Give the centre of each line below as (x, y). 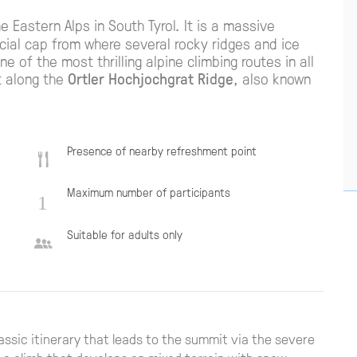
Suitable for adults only (124, 234)
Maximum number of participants (148, 192)
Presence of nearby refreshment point (161, 150)
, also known (272, 78)
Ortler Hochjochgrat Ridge (150, 78)
